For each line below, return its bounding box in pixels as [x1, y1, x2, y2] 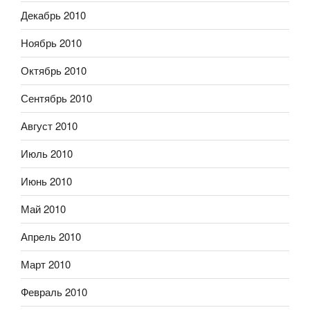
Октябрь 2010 [21, 63, 86, 78]
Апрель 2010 [21, 229, 81, 244]
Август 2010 [21, 118, 77, 134]
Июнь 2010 [21, 174, 72, 189]
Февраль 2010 [21, 284, 87, 300]
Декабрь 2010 [21, 8, 86, 23]
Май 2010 [21, 201, 66, 217]
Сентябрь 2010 [21, 91, 92, 106]
